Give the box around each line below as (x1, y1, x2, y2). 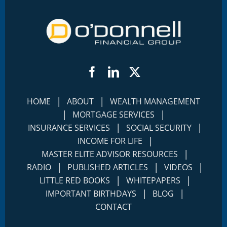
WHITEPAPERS (126, 175, 180, 186)
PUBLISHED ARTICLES (67, 162, 148, 173)
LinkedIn (119, 65, 159, 77)
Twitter (140, 65, 171, 77)
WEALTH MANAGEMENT (110, 96, 200, 107)
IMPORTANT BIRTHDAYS (46, 188, 136, 200)
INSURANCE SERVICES (28, 122, 110, 134)
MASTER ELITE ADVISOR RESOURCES (42, 148, 178, 160)
